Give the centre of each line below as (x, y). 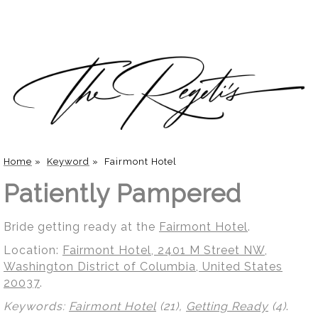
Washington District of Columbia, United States (143, 266)
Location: (33, 250)
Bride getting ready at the (81, 226)
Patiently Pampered (122, 193)
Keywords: (36, 306)
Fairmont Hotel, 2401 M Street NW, (165, 250)
